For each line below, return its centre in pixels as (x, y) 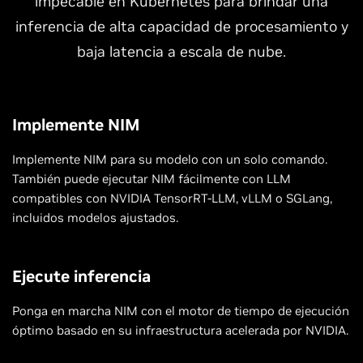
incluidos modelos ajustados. (95, 217)
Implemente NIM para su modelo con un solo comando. (170, 159)
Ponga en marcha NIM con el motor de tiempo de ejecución (181, 310)
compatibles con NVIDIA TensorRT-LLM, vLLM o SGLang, (172, 198)
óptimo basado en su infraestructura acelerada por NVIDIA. (180, 330)
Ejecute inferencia (81, 276)
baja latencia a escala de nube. (181, 51)
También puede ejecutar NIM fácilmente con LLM (152, 178)
